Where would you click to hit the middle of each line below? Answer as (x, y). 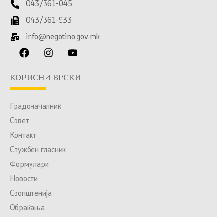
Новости (24, 179)
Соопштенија (31, 194)
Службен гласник (38, 150)
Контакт (23, 135)
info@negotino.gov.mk (62, 37)
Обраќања (27, 208)
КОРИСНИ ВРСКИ (45, 78)
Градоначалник (35, 106)
